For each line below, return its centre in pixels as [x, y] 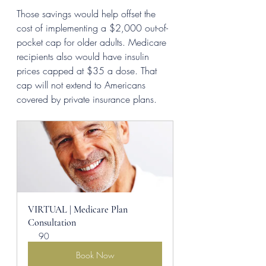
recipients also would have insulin [84, 56]
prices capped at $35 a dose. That [88, 70]
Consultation [52, 222]
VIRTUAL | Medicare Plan [79, 209]
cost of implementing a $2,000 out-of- [92, 28]
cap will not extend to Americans [83, 85]
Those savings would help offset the [88, 13]
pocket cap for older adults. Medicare [93, 42]
